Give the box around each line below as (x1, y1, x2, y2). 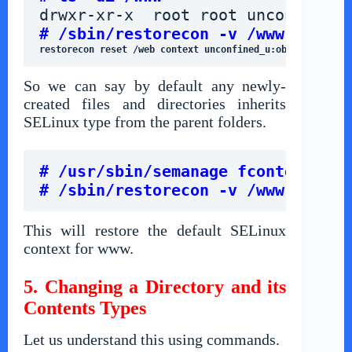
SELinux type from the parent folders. (24, 113, 266, 131)
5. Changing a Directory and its (24, 277, 287, 298)
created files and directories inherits (24, 95, 287, 113)
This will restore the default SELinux (24, 222, 287, 240)
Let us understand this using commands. (24, 330, 280, 348)
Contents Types (24, 298, 146, 319)
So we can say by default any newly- (24, 77, 287, 95)
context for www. (24, 240, 134, 258)
